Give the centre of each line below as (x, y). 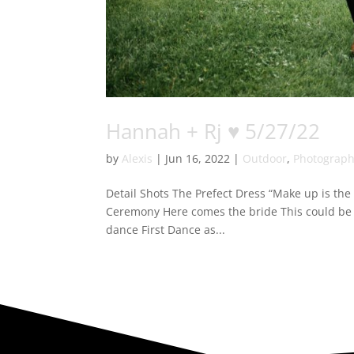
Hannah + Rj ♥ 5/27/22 (213, 132)
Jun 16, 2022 (198, 159)
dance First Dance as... (166, 230)
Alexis (137, 159)
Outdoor (265, 159)
